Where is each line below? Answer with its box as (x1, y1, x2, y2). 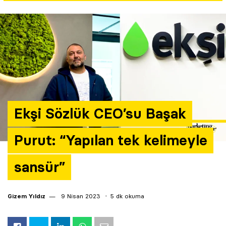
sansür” (14, 158, 65, 176)
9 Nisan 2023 (59, 192, 100, 200)
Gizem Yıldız (8, 192, 45, 200)
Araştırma (8, 32, 50, 43)
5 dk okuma (110, 192, 144, 200)
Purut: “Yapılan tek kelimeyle (14, 132, 207, 149)
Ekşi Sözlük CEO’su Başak (14, 105, 186, 123)
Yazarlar (8, 4, 43, 16)
